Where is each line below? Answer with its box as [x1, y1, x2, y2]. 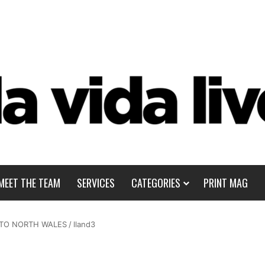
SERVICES [76, 175, 115, 190]
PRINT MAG [203, 175, 248, 190]
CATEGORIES [131, 175, 180, 190]
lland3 [73, 219, 95, 229]
